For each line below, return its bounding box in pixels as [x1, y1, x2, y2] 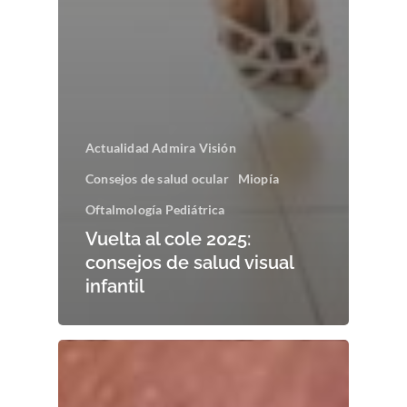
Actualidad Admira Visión [85, 139, 236, 155]
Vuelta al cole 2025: [85, 227, 251, 250]
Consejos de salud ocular [85, 170, 229, 186]
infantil [85, 274, 144, 297]
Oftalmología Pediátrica [85, 201, 225, 217]
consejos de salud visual [85, 251, 293, 273]
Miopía [237, 170, 280, 186]
